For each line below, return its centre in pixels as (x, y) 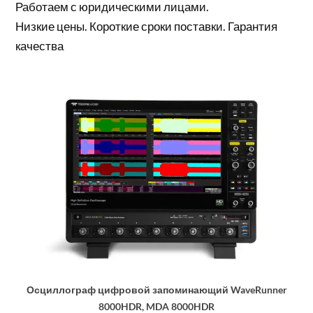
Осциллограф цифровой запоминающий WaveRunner (156, 290)
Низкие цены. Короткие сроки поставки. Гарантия (147, 26)
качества (40, 45)
